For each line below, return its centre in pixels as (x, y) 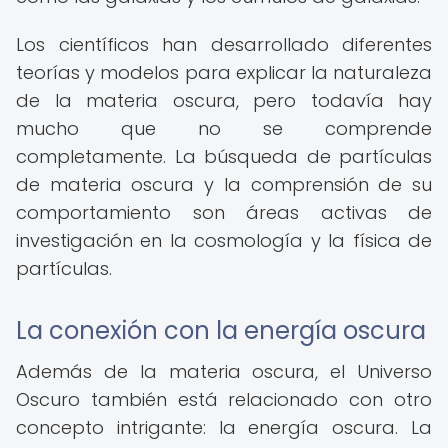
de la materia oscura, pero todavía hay (224, 100)
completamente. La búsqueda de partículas (224, 156)
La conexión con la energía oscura (221, 330)
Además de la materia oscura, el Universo (224, 371)
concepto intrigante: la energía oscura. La (224, 427)
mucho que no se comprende (224, 128)
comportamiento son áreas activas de (224, 212)
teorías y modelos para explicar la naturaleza (224, 72)
